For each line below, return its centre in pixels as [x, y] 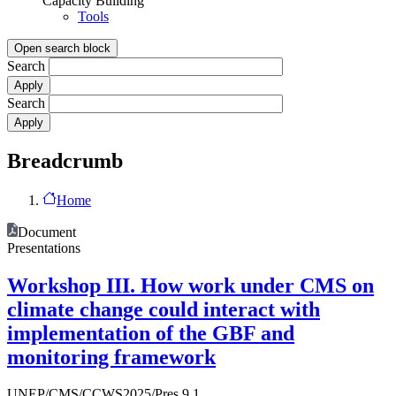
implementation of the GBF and [151, 333]
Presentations [44, 247]
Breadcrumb [65, 160]
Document [47, 232]
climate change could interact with [164, 309]
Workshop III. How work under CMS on [190, 285]
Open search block [62, 48]
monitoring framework [111, 357]
